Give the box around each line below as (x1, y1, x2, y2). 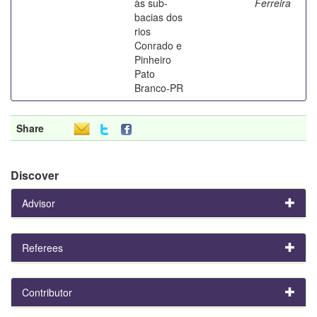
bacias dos (134, 9, 183, 24)
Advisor (22, 195, 55, 210)
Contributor (22, 284, 72, 299)
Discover (11, 166, 59, 183)
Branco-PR (134, 80, 183, 95)
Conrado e (134, 38, 182, 52)
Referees (22, 240, 63, 255)
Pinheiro (134, 52, 171, 67)
